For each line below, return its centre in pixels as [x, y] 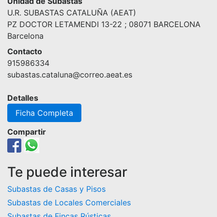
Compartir [27, 132]
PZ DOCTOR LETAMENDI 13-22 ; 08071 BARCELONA [104, 24]
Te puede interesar [67, 172]
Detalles [23, 98]
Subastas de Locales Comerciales [69, 202]
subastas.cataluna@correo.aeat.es [70, 75]
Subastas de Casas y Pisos [56, 189]
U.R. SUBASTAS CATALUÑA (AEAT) [72, 13]
